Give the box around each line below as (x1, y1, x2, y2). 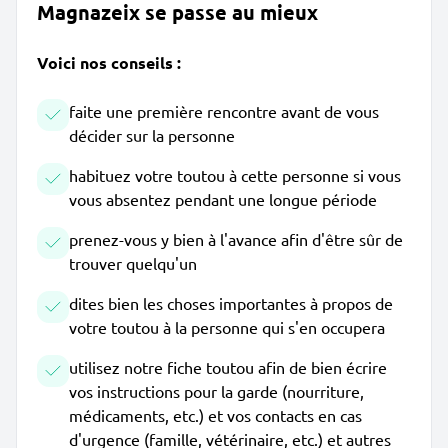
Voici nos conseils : (37, 52, 181, 73)
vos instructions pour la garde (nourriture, (69, 381, 364, 401)
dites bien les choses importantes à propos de (69, 293, 393, 313)
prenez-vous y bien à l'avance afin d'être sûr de (69, 229, 403, 249)
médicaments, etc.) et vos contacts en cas (69, 405, 362, 425)
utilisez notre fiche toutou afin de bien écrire (69, 357, 387, 377)
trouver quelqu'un (69, 253, 197, 273)
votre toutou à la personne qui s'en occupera (69, 317, 385, 337)
